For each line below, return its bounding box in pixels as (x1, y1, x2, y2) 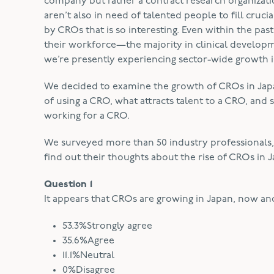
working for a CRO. (44, 111, 130, 121)
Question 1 (44, 180, 92, 190)
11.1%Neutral (62, 251, 114, 261)
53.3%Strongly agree (62, 221, 152, 231)
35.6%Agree (62, 236, 114, 246)
